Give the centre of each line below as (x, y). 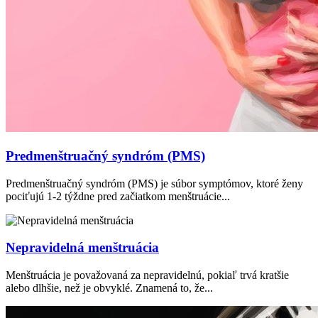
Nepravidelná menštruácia (82, 248)
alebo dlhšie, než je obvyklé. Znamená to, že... (109, 287)
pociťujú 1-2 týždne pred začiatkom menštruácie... (118, 196)
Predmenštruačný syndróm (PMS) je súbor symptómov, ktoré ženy (154, 183)
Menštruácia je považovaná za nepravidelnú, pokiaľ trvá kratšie (147, 275)
